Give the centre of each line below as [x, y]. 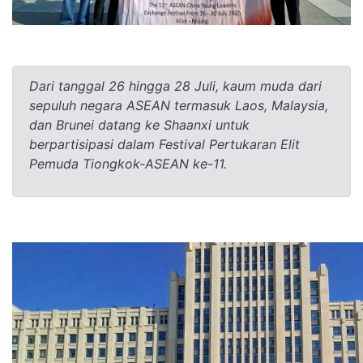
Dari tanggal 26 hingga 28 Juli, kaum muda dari [175, 85]
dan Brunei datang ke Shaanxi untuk [139, 124]
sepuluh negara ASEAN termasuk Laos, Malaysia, [179, 105]
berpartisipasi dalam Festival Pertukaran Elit [164, 144]
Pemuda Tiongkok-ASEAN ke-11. [128, 163]
